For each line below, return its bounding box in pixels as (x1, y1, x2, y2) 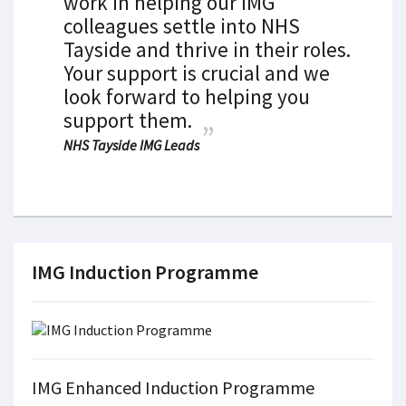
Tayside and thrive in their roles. (63, 36, 351, 63)
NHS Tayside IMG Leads (63, 136, 199, 154)
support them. (63, 107, 192, 133)
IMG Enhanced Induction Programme (32, 376, 314, 399)
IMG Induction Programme (32, 259, 258, 285)
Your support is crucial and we (63, 60, 330, 86)
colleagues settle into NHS (63, 13, 300, 39)
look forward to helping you (63, 83, 310, 110)
